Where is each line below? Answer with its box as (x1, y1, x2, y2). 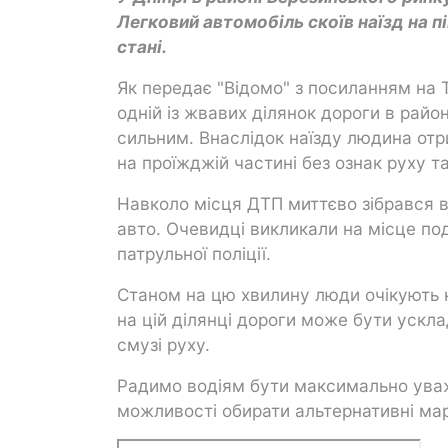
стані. (117, 35, 167, 57)
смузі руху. (117, 333, 210, 355)
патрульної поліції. (117, 242, 271, 264)
